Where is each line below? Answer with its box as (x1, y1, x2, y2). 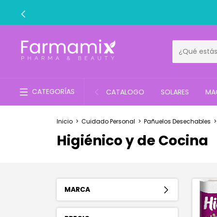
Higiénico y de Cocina (57, 131, 208, 150)
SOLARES (161, 87, 189, 97)
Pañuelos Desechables (144, 117, 211, 125)
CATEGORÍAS (32, 87, 75, 96)
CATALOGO (106, 87, 144, 97)
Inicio (57, 117, 73, 125)
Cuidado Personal (81, 117, 135, 125)
